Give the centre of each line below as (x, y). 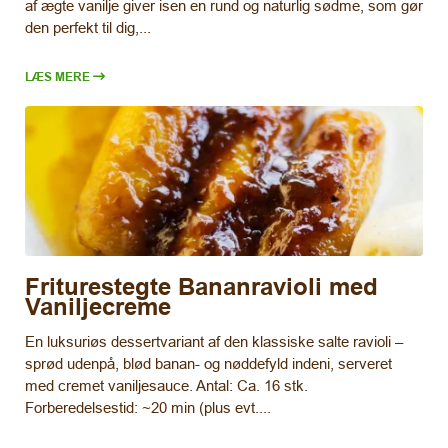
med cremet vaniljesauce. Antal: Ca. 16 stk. (166, 386)
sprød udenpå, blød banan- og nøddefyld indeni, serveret (208, 364)
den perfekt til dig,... (88, 27)
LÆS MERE (57, 76)
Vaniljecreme (98, 307)
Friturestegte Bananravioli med (201, 287)
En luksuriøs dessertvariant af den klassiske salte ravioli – (214, 342)
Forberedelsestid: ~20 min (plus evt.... (148, 408)
